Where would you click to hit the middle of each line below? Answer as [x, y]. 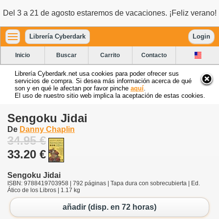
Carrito [110, 55]
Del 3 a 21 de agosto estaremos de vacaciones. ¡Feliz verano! [109, 13]
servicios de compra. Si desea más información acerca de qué [103, 81]
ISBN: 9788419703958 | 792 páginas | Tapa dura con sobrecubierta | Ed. [104, 183]
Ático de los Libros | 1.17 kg [44, 190]
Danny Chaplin [47, 129]
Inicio [23, 55]
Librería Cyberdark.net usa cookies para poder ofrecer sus [97, 73]
